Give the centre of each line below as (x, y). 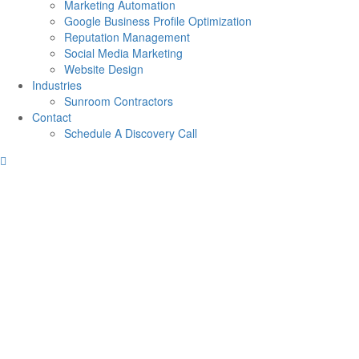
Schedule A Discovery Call (131, 133)
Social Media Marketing (123, 53)
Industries (57, 85)
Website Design (104, 69)
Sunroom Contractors (119, 101)
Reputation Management (127, 37)
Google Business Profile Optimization (158, 21)
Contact (52, 117)
